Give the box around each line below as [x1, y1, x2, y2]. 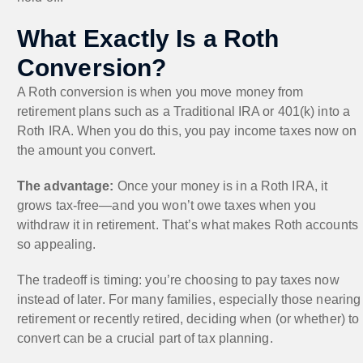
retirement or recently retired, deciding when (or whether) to [17, 311, 360, 326]
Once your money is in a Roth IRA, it [113, 178, 328, 193]
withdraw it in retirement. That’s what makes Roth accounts [17, 217, 358, 232]
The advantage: [17, 178, 114, 193]
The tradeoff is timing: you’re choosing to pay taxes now [17, 272, 340, 287]
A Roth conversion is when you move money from [17, 84, 304, 99]
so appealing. [17, 237, 96, 251]
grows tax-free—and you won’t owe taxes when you [17, 198, 316, 212]
